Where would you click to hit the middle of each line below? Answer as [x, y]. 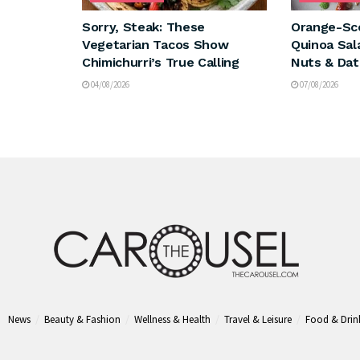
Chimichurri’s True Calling [161, 62]
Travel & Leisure [258, 320]
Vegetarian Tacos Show [155, 44]
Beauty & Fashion [82, 320]
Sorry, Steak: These [143, 27]
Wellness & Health [172, 320]
